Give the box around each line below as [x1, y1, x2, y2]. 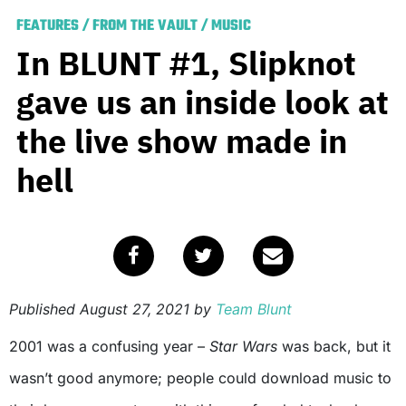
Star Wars [209, 336, 277, 355]
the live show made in [16, 119, 347, 162]
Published [9, 299, 80, 318]
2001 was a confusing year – [18, 336, 209, 355]
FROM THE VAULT [92, 14, 198, 38]
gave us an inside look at [16, 80, 389, 123]
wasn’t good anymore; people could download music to [9, 368, 391, 387]
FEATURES [16, 14, 79, 38]
